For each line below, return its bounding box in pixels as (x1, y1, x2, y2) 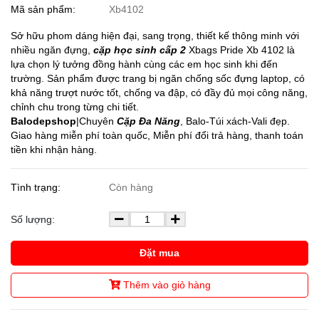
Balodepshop (11, 115, 76, 127)
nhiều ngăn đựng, (11, 44, 93, 56)
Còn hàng (109, 182, 154, 194)
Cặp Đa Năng (117, 115, 180, 127)
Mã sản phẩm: (11, 4, 78, 16)
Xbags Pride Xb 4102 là (186, 44, 295, 56)
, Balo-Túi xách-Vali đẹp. (180, 115, 290, 127)
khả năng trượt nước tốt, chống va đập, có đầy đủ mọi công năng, (11, 87, 308, 99)
